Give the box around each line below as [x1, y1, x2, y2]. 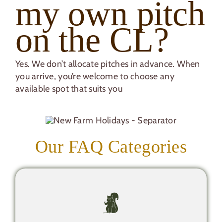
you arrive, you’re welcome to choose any [15, 71, 174, 82]
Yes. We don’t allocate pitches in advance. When [15, 58, 200, 70]
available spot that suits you [15, 83, 122, 95]
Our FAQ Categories [35, 136, 187, 157]
